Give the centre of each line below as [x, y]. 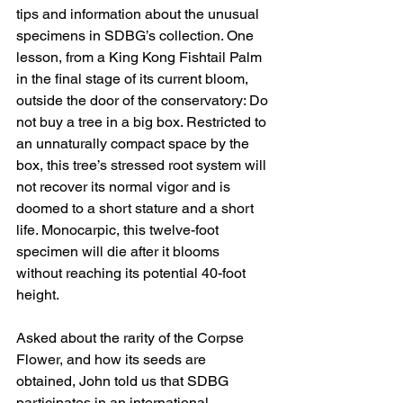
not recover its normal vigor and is [125, 187]
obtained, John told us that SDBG [124, 381]
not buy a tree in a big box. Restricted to [143, 122]
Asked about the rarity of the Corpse [132, 338]
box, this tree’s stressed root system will [143, 166]
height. [39, 295]
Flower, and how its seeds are [113, 360]
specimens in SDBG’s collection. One [137, 36]
